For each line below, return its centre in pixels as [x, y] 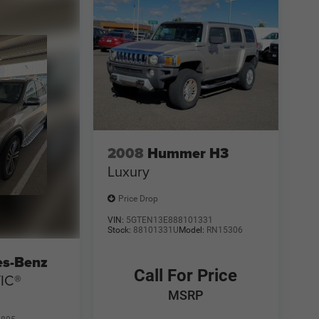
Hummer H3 [188, 153]
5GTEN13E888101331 [169, 220]
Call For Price [186, 275]
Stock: [120, 230]
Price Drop [138, 198]
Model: [192, 230]
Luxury [128, 172]
